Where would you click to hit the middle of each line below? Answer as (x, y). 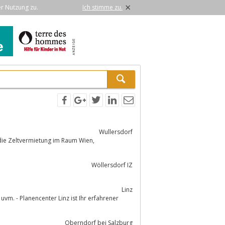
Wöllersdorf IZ (112, 165)
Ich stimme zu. (102, 7)
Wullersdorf (116, 132)
